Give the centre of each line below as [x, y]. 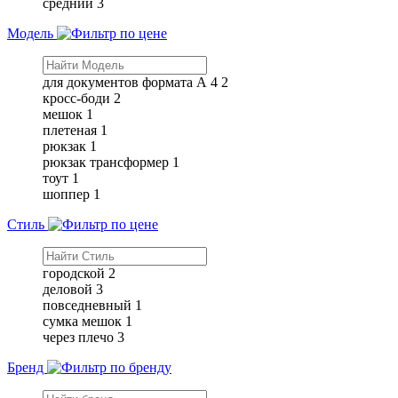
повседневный [87, 305]
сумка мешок [82, 321]
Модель [32, 33]
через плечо [78, 337]
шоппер [66, 194]
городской [74, 273]
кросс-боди [76, 98]
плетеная [70, 130]
